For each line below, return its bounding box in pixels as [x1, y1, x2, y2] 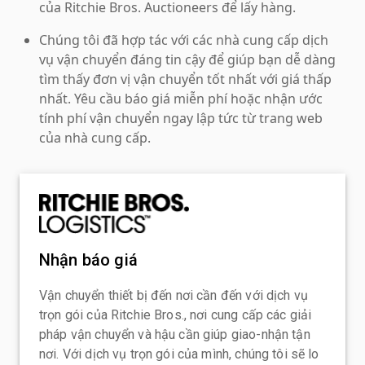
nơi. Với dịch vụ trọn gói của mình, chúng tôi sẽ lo [39, 345, 319, 362]
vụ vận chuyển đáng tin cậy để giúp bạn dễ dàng [39, 50, 336, 68]
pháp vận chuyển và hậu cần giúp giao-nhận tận [39, 326, 310, 342]
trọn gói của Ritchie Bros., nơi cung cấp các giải [39, 306, 312, 323]
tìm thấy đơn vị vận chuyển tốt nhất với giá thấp [39, 69, 332, 88]
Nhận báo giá [39, 249, 138, 270]
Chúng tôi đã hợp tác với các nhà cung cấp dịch [39, 30, 328, 49]
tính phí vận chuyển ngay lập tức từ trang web [39, 108, 323, 127]
